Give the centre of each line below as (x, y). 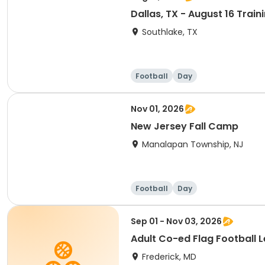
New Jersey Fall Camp (185, 126)
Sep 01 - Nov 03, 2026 (176, 221)
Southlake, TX (170, 32)
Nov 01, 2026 (157, 109)
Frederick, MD (169, 257)
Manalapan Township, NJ (193, 144)
